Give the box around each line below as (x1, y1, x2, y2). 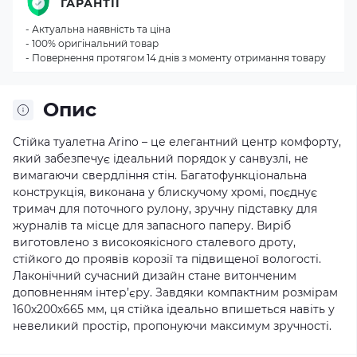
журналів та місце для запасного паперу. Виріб (13, 218, 291, 233)
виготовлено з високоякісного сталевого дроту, (13, 235, 296, 249)
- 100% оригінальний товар (25, 37, 159, 49)
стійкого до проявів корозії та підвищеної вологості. (13, 252, 321, 266)
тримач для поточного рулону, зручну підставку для (13, 202, 317, 216)
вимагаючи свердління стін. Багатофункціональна (13, 168, 307, 182)
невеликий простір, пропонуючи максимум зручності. (13, 319, 331, 333)
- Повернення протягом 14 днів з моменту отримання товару (25, 52, 326, 64)
